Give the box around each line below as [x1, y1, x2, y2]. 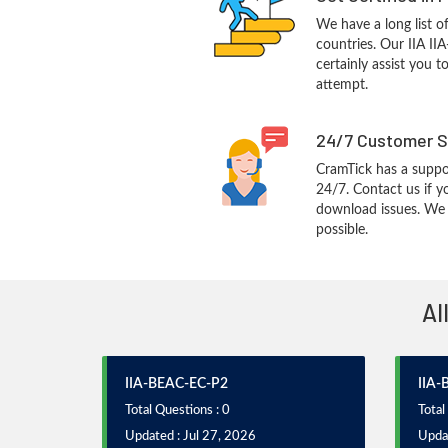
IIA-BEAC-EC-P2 [125, 377, 228, 391]
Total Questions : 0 [125, 404, 230, 417]
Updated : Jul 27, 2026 [125, 430, 256, 443]
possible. [315, 223, 368, 237]
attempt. [315, 78, 368, 92]
